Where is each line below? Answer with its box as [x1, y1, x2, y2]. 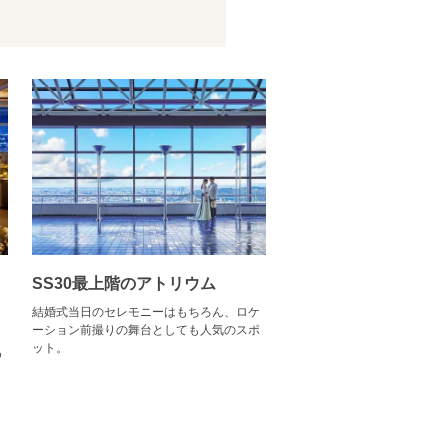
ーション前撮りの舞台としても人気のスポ [32, 323, 260, 338]
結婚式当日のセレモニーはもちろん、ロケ [32, 305, 260, 320]
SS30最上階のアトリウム [32, 274, 216, 293]
